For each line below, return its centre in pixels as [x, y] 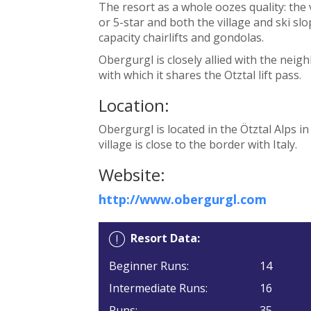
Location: [134, 105]
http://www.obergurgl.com [182, 199]
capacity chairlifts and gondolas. [181, 37]
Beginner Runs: [149, 266]
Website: [132, 174]
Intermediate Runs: [158, 288]
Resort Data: [165, 238]
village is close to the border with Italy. [197, 144]
